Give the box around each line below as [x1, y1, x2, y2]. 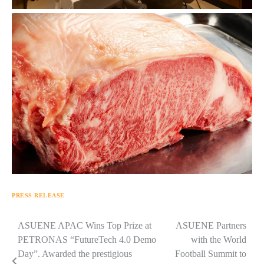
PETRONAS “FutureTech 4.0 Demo [18, 234, 156, 245]
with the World [191, 234, 246, 245]
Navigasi [11, 219, 71, 237]
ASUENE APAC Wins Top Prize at [18, 220, 151, 230]
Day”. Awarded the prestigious [18, 248, 132, 259]
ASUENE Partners [176, 220, 246, 230]
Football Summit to [175, 248, 246, 259]
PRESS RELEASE [12, 192, 65, 199]
